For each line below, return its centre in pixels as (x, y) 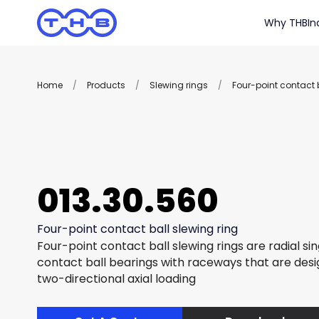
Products (106, 85)
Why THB (286, 23)
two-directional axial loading (116, 279)
